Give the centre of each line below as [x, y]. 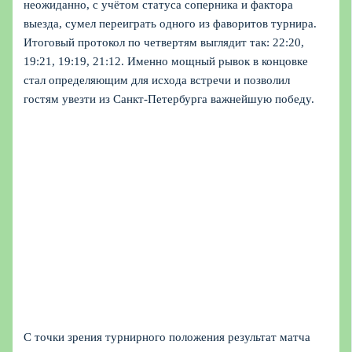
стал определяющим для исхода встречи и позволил [157, 81]
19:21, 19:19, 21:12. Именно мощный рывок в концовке [166, 62]
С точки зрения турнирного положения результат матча [167, 337]
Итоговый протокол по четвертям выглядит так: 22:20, [164, 43]
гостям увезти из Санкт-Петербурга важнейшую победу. [169, 99]
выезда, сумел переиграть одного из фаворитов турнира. [170, 24]
